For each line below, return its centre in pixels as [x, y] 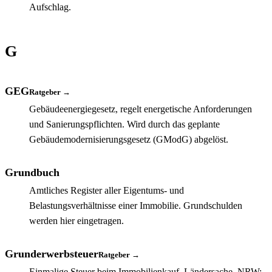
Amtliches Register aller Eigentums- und [107, 190]
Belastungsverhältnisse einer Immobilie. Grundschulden [136, 205]
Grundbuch [32, 172]
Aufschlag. [50, 7]
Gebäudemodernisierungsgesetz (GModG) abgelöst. [129, 139]
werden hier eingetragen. [76, 220]
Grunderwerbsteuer [52, 253]
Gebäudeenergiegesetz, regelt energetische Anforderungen [141, 109]
